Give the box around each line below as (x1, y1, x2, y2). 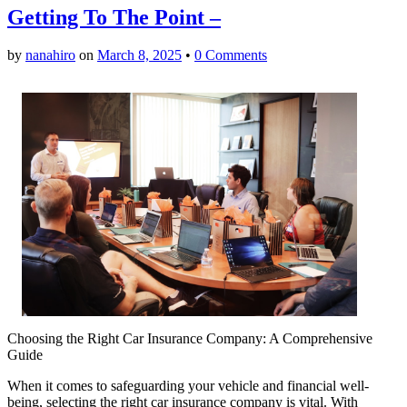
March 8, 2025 (97, 47, 182, 64)
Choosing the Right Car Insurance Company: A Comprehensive (7, 331, 372, 347)
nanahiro (25, 47, 75, 64)
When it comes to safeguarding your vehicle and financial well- (7, 378, 369, 394)
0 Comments (194, 47, 267, 64)
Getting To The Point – (7, 5, 221, 29)
